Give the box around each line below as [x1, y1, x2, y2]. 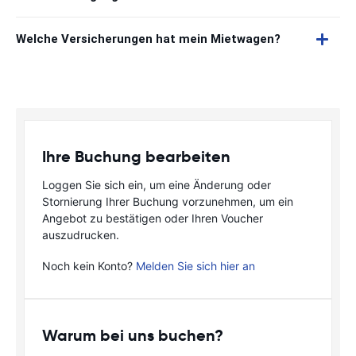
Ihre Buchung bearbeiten [42, 146, 230, 167]
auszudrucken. [42, 228, 119, 242]
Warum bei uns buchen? [42, 325, 223, 346]
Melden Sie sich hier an [136, 259, 255, 273]
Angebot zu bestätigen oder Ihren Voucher [42, 211, 263, 225]
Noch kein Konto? [42, 259, 136, 273]
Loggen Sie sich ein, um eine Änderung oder [42, 178, 271, 192]
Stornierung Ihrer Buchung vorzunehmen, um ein [42, 195, 293, 208]
